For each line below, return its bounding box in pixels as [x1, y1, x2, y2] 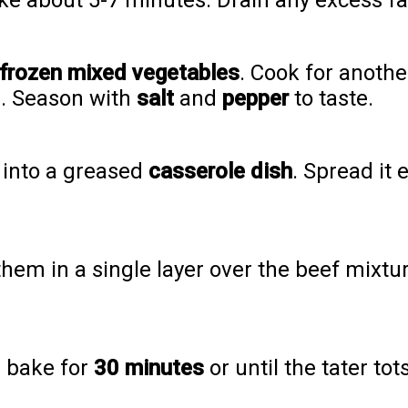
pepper [222, 86, 289, 112]
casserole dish [148, 158, 292, 185]
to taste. [289, 86, 373, 112]
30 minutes [94, 355, 204, 382]
